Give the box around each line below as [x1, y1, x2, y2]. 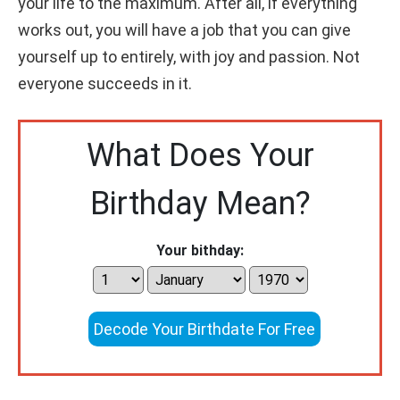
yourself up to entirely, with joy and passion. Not [18, 46, 360, 66]
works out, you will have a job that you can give [18, 20, 351, 39]
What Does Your [86, 136, 314, 174]
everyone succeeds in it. [18, 73, 192, 93]
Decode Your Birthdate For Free [94, 319, 315, 338]
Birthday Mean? [89, 184, 311, 222]
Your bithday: [156, 241, 244, 259]
